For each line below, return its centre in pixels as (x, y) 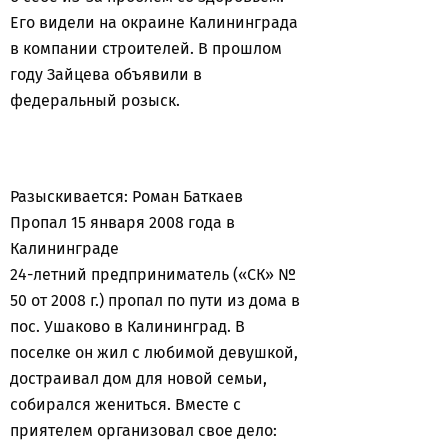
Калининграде (64, 248)
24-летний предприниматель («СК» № (153, 274)
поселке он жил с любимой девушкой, (154, 352)
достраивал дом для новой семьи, (138, 378)
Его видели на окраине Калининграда (154, 22)
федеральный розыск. (95, 100)
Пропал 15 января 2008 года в (122, 222)
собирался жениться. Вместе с (125, 404)
